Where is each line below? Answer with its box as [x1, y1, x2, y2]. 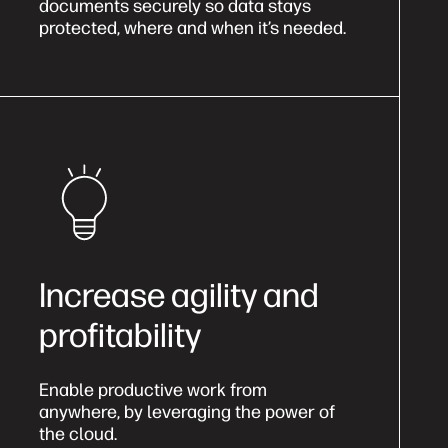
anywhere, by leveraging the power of [39, 400, 335, 423]
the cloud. [39, 422, 117, 445]
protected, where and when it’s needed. [39, 16, 346, 39]
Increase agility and [39, 274, 319, 316]
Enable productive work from [39, 378, 267, 401]
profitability [39, 314, 201, 356]
